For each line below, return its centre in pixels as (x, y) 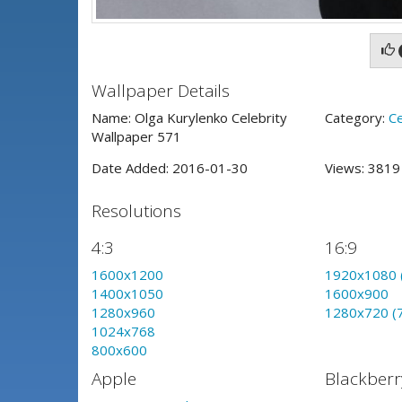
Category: (356, 118)
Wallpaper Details (161, 90)
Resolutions (136, 210)
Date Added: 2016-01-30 (170, 168)
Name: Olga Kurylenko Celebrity (189, 118)
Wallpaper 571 (136, 137)
